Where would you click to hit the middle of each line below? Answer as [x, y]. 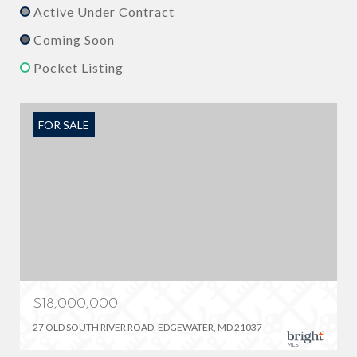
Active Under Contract [104, 11]
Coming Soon [74, 39]
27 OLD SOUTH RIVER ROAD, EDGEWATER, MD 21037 [147, 327]
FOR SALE [64, 124]
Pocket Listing [78, 67]
